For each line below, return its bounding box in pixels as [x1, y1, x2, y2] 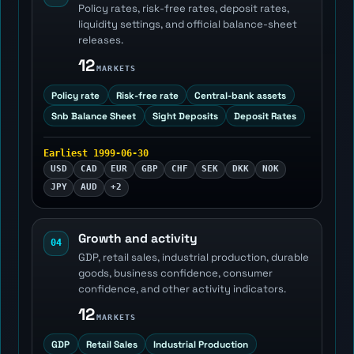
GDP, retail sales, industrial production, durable [77, 250, 309, 265]
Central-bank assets [194, 88, 287, 101]
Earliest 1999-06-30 [43, 147, 149, 159]
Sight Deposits [152, 110, 218, 122]
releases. [77, 33, 123, 47]
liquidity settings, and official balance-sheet [77, 17, 297, 32]
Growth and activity [77, 230, 198, 247]
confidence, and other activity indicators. [77, 282, 286, 296]
